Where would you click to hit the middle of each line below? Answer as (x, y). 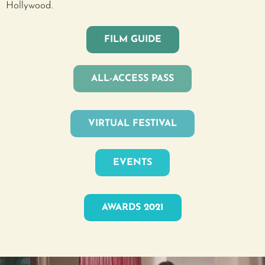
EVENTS (132, 163)
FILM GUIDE (132, 40)
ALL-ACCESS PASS (132, 79)
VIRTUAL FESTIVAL (132, 124)
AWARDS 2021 (132, 208)
